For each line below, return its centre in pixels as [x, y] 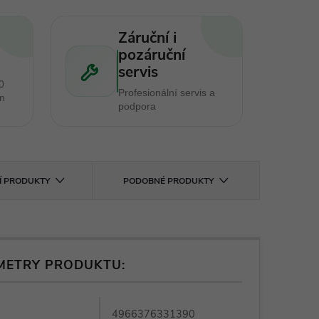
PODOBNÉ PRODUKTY [168, 181]
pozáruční [151, 55]
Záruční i [147, 38]
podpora [137, 106]
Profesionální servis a [166, 93]
